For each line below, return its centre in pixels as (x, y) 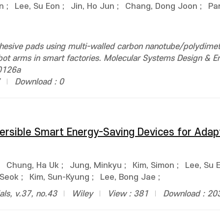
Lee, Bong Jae (128, 177)
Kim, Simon (153, 165)
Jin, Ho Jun (93, 6)
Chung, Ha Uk (33, 165)
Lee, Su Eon (37, 6)
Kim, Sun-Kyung (59, 177)
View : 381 (128, 194)
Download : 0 (39, 82)
